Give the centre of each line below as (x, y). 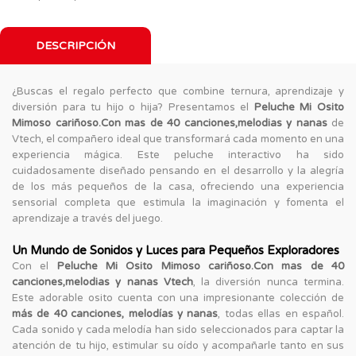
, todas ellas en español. (281, 313)
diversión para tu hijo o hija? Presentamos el (133, 107)
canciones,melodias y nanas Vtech (103, 282)
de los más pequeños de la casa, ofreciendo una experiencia (178, 186)
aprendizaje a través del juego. (87, 218)
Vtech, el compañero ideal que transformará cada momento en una (178, 139)
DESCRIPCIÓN (75, 45)
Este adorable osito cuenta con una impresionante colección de (178, 298)
